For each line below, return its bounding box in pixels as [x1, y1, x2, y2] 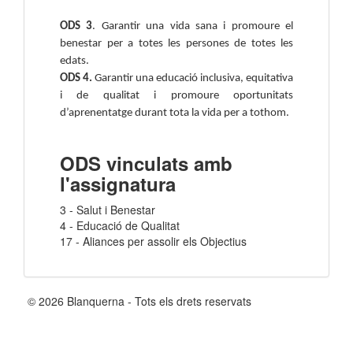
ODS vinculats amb [60, 150, 232, 177]
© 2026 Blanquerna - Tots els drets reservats [28, 293, 251, 310]
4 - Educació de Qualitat [60, 217, 180, 234]
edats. [60, 55, 89, 68]
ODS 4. [60, 72, 92, 85]
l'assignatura [60, 170, 176, 198]
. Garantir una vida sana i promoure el [92, 20, 293, 33]
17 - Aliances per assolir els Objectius [60, 233, 247, 250]
